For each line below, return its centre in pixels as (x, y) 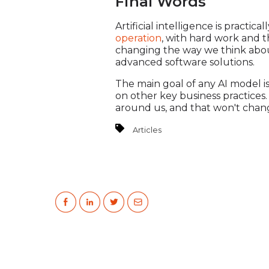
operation (138, 38)
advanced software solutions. (186, 62)
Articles (147, 130)
